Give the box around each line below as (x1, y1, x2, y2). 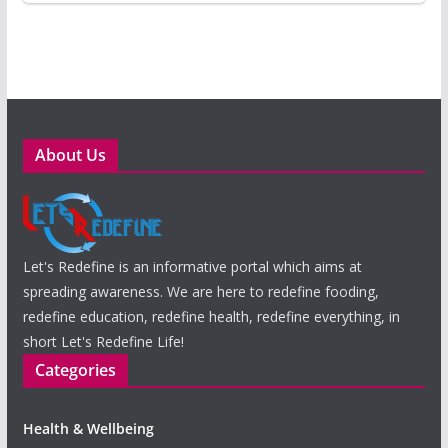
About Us (34, 143, 106, 166)
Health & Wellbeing (22, 418, 154, 438)
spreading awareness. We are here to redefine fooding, (22, 281, 379, 301)
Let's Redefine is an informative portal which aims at (22, 256, 362, 276)
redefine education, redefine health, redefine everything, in (22, 306, 400, 326)
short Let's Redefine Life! (22, 331, 184, 351)
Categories (34, 358, 116, 381)
